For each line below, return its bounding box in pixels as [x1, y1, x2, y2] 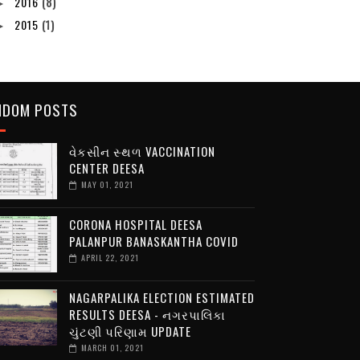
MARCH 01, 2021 [80, 341, 144, 354]
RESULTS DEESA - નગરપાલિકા [68, 305, 226, 323]
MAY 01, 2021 [80, 178, 133, 190]
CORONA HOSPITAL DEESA [68, 215, 202, 233]
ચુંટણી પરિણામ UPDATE [68, 321, 191, 340]
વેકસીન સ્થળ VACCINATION [68, 141, 215, 160]
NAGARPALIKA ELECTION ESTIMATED [68, 288, 255, 306]
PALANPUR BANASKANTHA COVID [68, 231, 239, 250]
